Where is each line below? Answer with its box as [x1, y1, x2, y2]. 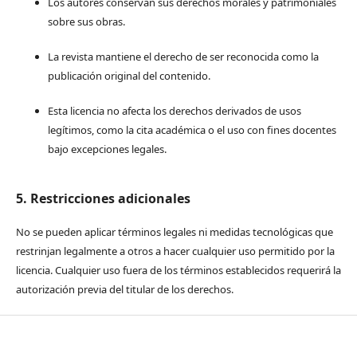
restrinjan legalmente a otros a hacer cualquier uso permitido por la [15, 243, 335, 258]
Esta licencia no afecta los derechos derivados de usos [47, 103, 301, 118]
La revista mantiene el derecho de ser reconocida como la [47, 49, 319, 64]
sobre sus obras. [47, 14, 125, 29]
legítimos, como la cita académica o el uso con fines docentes [47, 122, 336, 137]
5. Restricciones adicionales [15, 189, 190, 207]
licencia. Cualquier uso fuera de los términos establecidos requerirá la [15, 262, 341, 277]
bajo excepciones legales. [47, 141, 167, 156]
